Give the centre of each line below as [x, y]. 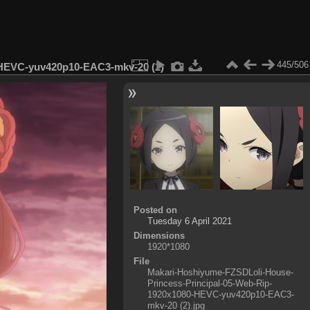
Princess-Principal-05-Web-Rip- [209, 283]
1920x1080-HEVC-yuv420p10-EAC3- [220, 294]
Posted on [155, 210]
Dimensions [159, 235]
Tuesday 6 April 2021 [189, 221]
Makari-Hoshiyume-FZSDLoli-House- [220, 272]
